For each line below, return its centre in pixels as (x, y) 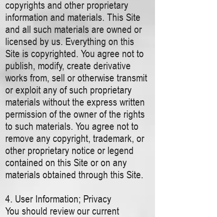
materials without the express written (75, 102)
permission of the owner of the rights (75, 114)
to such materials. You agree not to (72, 126)
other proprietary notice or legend (70, 150)
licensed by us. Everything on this (70, 41)
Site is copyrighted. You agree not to (75, 54)
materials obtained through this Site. (74, 175)
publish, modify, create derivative (68, 66)
